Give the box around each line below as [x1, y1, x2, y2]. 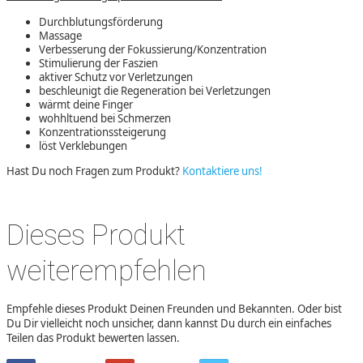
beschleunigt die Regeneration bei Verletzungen [39, 83, 271, 99]
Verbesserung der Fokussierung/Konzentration [39, 42, 267, 58]
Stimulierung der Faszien [39, 56, 158, 71]
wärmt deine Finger [39, 97, 133, 113]
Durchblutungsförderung [39, 15, 163, 30]
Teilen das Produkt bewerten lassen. [6, 331, 180, 346]
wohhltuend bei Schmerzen [39, 111, 171, 126]
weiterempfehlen [6, 254, 207, 288]
